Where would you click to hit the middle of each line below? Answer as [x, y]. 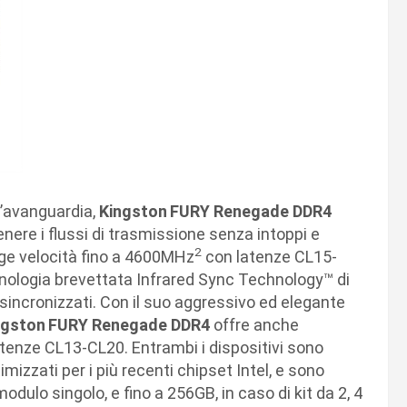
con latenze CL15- [269, 256]
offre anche [256, 324]
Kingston [133, 211]
